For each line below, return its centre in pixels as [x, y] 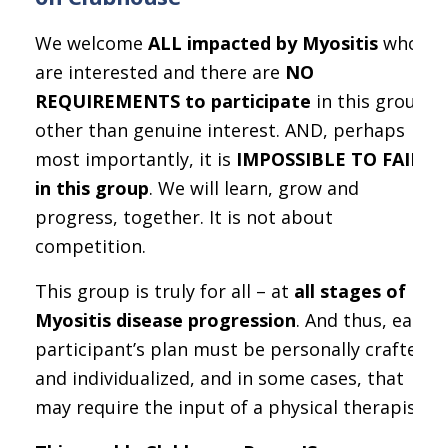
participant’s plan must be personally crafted [231, 348]
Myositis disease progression [165, 319]
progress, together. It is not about [184, 216]
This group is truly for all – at [164, 290]
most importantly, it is [135, 158]
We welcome [91, 42]
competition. [90, 245]
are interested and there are [160, 71]
